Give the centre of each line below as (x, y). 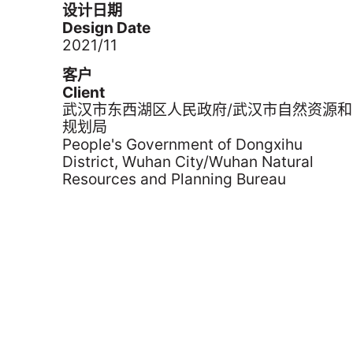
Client (84, 92)
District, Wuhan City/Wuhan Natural (188, 162)
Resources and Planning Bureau (175, 179)
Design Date (107, 28)
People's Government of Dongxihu (183, 144)
